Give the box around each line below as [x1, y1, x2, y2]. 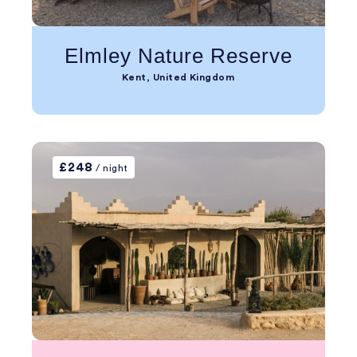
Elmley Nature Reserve [65, 44, 292, 68]
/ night [92, 163, 128, 173]
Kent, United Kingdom [122, 73, 234, 82]
